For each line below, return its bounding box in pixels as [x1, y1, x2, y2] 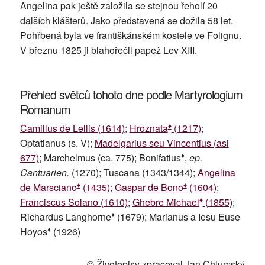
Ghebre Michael [132, 195, 199, 209]
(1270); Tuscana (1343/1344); [69, 165, 198, 179]
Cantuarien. [20, 165, 69, 179]
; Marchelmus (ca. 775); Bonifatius [38, 150, 181, 164]
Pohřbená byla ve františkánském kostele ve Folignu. [20, 28, 241, 42]
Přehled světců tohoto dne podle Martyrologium [20, 85, 243, 103]
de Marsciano [20, 180, 77, 194]
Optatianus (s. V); [20, 135, 95, 150]
